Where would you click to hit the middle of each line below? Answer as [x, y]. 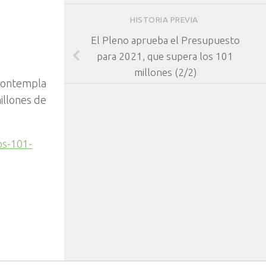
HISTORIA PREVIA [165, 20]
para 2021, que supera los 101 [165, 56]
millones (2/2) [165, 72]
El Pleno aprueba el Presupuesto [165, 40]
